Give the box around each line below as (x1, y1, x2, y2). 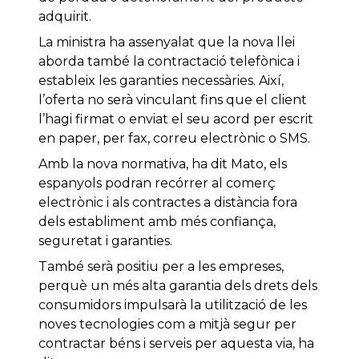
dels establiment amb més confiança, (38, 214, 276, 230)
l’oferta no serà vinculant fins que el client (38, 92, 307, 108)
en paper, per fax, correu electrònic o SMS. (38, 131, 310, 147)
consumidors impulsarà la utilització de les (38, 297, 307, 313)
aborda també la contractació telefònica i (38, 54, 300, 70)
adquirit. (38, 9, 91, 25)
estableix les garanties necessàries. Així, (38, 73, 284, 89)
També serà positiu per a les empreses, (38, 259, 284, 275)
